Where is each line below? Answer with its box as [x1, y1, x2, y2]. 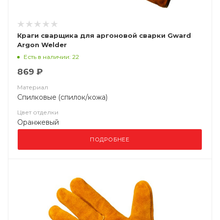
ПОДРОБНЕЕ [89, 136, 130, 143]
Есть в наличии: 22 [24, 53, 79, 60]
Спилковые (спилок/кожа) [17, 93, 108, 102]
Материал [17, 83, 48, 91]
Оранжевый [17, 118, 59, 127]
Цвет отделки [17, 109, 58, 116]
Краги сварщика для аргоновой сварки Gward [17, 31, 191, 39]
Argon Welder [17, 41, 67, 49]
